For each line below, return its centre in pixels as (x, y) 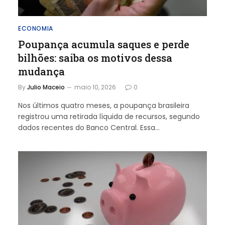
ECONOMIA (36, 28)
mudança (41, 71)
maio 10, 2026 (95, 87)
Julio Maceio (46, 87)
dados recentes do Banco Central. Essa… (89, 127)
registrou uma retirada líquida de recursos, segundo (109, 116)
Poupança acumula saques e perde (104, 44)
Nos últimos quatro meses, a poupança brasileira (104, 105)
